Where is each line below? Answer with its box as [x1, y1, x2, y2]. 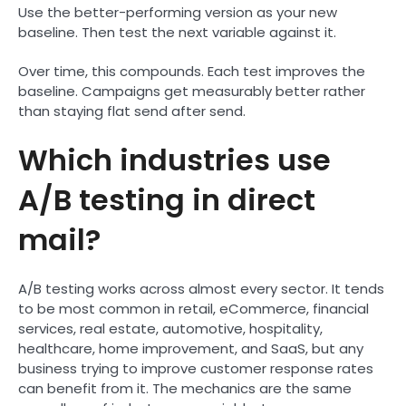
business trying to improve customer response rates [18, 358, 373, 378]
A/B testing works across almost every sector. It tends [18, 278, 384, 298]
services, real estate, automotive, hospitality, [18, 318, 323, 338]
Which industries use [18, 139, 331, 180]
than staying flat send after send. [18, 101, 246, 121]
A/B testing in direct [18, 179, 315, 220]
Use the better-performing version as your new [18, 2, 337, 22]
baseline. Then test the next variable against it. [18, 22, 336, 42]
